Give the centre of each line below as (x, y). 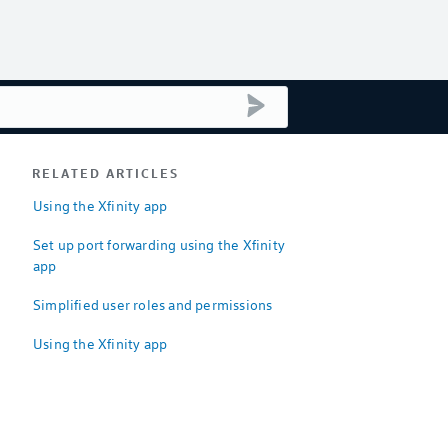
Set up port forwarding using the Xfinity (159, 244)
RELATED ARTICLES (105, 173)
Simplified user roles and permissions (153, 304)
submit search (309, 101)
